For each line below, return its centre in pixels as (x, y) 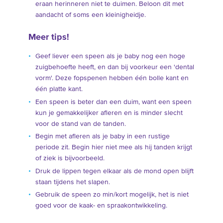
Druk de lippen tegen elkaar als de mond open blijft (114, 171)
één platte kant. (59, 89)
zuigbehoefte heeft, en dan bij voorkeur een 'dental (114, 67)
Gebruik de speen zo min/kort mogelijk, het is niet (112, 195)
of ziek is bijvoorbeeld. (70, 159)
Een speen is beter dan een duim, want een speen (113, 102)
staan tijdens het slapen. (72, 182)
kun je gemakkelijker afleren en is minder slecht (109, 113)
